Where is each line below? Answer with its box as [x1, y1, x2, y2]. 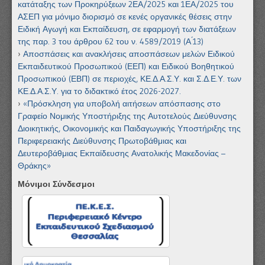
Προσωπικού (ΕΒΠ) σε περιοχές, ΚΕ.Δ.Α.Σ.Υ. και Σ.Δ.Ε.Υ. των [18, 73, 241, 84]
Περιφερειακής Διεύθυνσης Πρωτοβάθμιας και [18, 135, 186, 146]
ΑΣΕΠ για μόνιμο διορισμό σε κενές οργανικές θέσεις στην [18, 11, 232, 22]
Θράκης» [18, 160, 51, 171]
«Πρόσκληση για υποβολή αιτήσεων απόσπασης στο [23, 98, 221, 109]
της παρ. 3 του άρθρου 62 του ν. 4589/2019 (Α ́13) [18, 35, 203, 47]
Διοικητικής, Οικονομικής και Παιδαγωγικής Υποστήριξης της [18, 122, 241, 134]
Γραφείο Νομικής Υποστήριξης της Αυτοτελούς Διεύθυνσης [18, 110, 237, 121]
